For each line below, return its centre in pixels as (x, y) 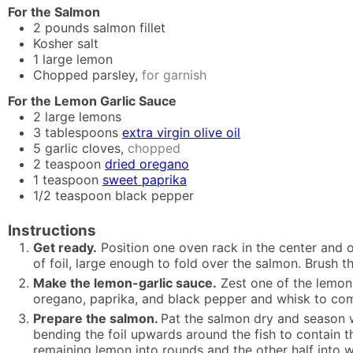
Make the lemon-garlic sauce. (125, 282)
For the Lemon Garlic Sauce (92, 101)
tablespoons (82, 133)
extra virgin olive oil (181, 133)
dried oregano (147, 164)
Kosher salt (66, 44)
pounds (67, 28)
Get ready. (65, 247)
